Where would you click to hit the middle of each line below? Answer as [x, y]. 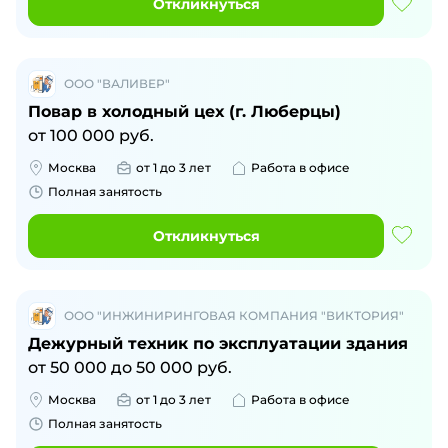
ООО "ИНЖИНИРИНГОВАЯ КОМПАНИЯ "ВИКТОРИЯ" [234, 315]
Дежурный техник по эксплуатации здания [218, 343]
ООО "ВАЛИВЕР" [117, 83]
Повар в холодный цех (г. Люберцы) [184, 111]
